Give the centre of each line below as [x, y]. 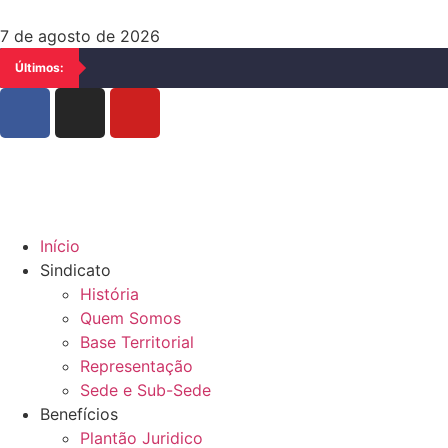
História [109, 294]
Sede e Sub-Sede [145, 390]
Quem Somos [130, 318]
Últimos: [39, 67]
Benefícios [79, 414]
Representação [136, 366]
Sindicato [75, 270]
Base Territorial [137, 342]
